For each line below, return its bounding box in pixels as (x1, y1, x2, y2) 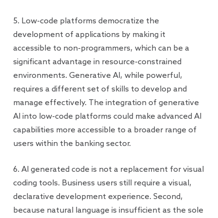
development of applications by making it (13, 30, 165, 39)
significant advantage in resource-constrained (13, 57, 182, 67)
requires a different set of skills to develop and (13, 85, 187, 94)
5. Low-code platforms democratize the (13, 17, 159, 26)
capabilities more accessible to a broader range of (13, 126, 197, 135)
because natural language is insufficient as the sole (13, 206, 203, 215)
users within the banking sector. (13, 139, 131, 148)
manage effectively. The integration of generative (13, 98, 199, 108)
